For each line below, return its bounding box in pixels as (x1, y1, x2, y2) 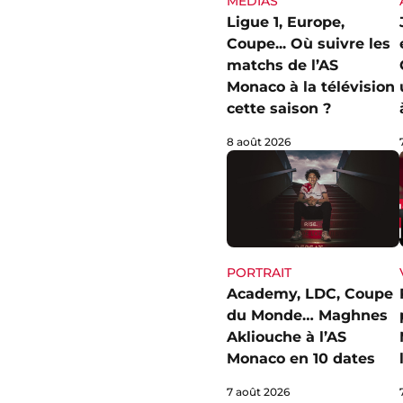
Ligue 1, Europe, (227, 13, 345, 31)
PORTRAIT (227, 264, 291, 281)
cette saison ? (227, 99, 331, 117)
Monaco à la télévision (227, 77, 395, 95)
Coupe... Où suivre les (227, 34, 390, 52)
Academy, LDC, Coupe (227, 284, 393, 302)
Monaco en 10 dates (227, 349, 375, 367)
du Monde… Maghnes (227, 306, 388, 324)
